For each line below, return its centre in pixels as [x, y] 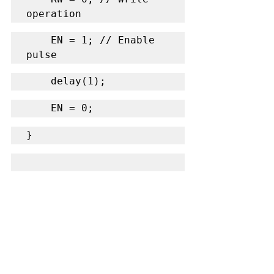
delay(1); [78, 81]
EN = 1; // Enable [39, 40]
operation [54, 13]
